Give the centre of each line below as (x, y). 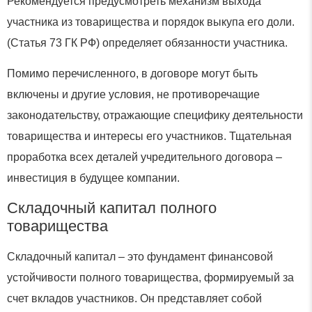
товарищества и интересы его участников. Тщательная (149, 136)
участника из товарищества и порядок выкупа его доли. (151, 22)
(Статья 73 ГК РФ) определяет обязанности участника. (147, 42)
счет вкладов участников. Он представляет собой (134, 298)
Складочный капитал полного (112, 208)
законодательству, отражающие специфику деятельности (155, 116)
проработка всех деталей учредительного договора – (145, 157)
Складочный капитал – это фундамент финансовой (140, 256)
